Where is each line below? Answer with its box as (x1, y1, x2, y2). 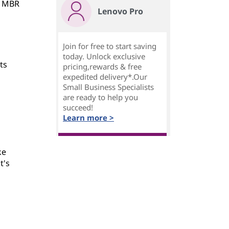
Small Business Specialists (63, 82, 154, 92)
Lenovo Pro (98, 6, 143, 17)
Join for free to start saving (63, 41, 156, 51)
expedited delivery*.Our (63, 72, 147, 82)
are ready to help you (63, 92, 138, 102)
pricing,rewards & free (63, 61, 142, 72)
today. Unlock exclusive (63, 51, 145, 61)
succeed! (63, 102, 93, 112)
